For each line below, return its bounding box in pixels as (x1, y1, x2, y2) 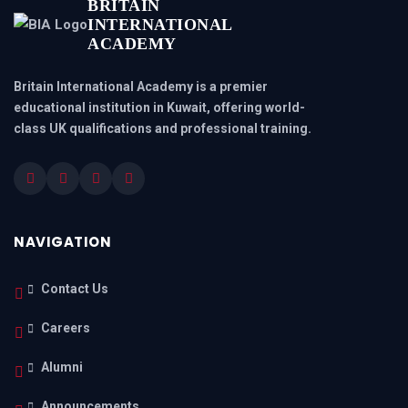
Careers (41, 321, 90, 336)
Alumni (41, 360, 83, 375)
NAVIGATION (14, 231, 111, 251)
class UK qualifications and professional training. (14, 121, 311, 137)
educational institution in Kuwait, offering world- (14, 100, 305, 116)
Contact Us (41, 281, 108, 297)
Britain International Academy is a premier (14, 79, 268, 95)
